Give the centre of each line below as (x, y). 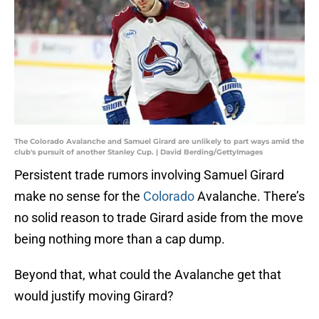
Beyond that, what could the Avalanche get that (148, 275)
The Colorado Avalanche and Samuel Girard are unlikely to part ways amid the (159, 142)
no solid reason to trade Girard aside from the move (159, 218)
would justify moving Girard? (94, 296)
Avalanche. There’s (250, 197)
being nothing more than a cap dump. (120, 239)
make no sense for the (79, 197)
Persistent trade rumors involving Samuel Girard (149, 175)
